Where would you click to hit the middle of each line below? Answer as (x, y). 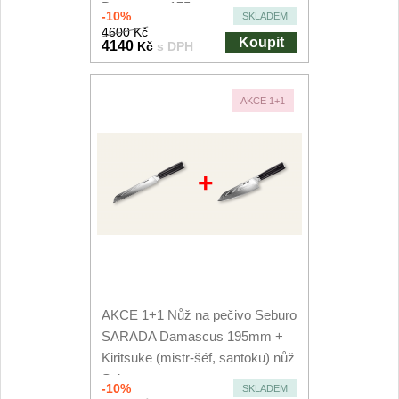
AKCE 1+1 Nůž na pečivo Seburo (199, 315)
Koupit (261, 42)
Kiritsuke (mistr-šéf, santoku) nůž (199, 358)
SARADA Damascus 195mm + (193, 336)
